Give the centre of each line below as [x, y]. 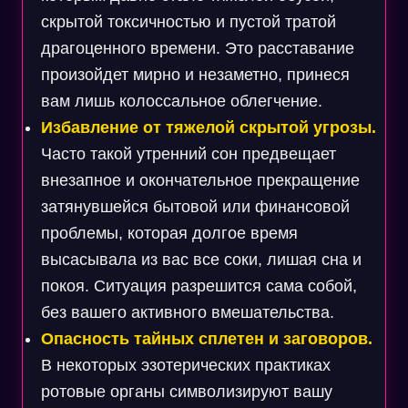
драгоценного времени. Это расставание [197, 48]
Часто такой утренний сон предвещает [188, 154]
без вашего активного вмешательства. [187, 312]
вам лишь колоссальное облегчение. [181, 101]
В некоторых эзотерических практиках [185, 365]
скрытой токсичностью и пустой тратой [188, 22]
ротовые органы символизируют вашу [186, 392]
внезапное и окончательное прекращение [200, 180]
